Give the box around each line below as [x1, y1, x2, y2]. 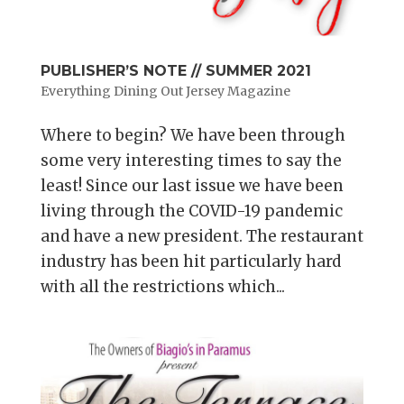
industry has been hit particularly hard [40, 252, 341, 272]
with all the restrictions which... [40, 277, 285, 298]
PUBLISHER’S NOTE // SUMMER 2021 [40, 62, 311, 80]
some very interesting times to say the [40, 151, 342, 171]
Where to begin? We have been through [40, 125, 345, 146]
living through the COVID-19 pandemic [40, 201, 343, 222]
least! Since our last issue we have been [40, 176, 344, 197]
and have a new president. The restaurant [40, 226, 363, 247]
